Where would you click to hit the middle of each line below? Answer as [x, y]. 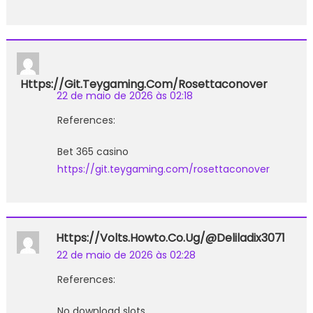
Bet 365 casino [93, 151]
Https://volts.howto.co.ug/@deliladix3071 [170, 238]
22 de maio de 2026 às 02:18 [124, 95]
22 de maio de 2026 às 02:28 [126, 255]
